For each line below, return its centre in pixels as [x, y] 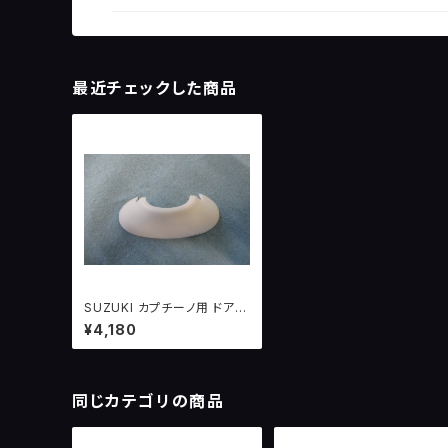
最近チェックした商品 [155, 88]
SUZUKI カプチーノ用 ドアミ [165, 308]
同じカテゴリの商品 [148, 401]
